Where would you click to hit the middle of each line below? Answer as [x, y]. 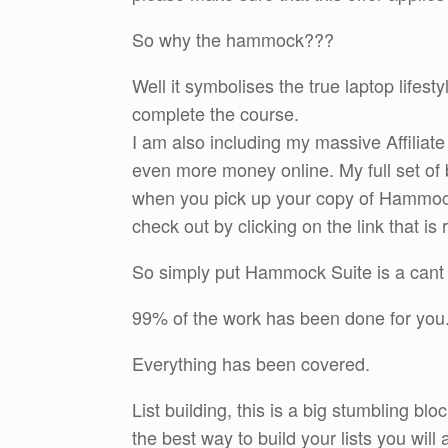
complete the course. [215, 112]
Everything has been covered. [251, 362]
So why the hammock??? [233, 38]
